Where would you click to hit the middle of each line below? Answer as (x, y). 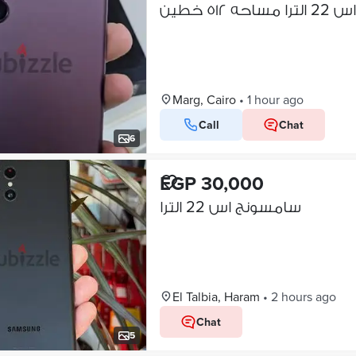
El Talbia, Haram (216, 296)
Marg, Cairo (204, 99)
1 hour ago (275, 99)
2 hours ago (303, 296)
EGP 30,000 (211, 183)
